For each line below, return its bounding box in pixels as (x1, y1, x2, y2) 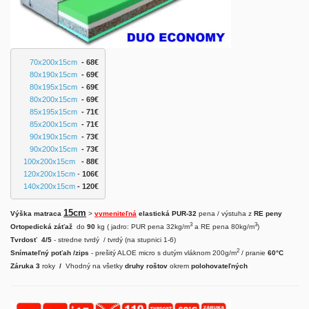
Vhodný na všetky (63, 262, 123, 270)
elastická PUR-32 (139, 210, 197, 217)
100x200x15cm (23, 157, 75, 166)
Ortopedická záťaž (10, 223, 72, 230)
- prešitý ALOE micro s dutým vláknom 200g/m (91, 249, 237, 257)
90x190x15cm (29, 132, 77, 141)
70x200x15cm (29, 57, 77, 66)
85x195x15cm (29, 107, 77, 116)
